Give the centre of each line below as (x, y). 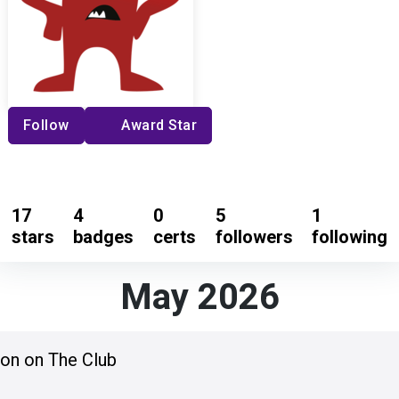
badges (104, 237)
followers (254, 237)
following (350, 237)
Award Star (159, 126)
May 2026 (199, 298)
